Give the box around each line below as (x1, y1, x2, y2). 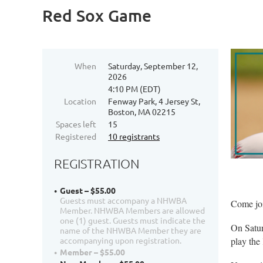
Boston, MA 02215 (108, 106, 176, 117)
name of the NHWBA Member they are (60, 225, 201, 236)
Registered (55, 131, 96, 141)
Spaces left (56, 119, 96, 129)
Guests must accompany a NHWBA (60, 195, 187, 206)
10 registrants (108, 131, 160, 141)
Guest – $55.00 (60, 185, 116, 196)
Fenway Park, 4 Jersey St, (108, 96, 200, 106)
